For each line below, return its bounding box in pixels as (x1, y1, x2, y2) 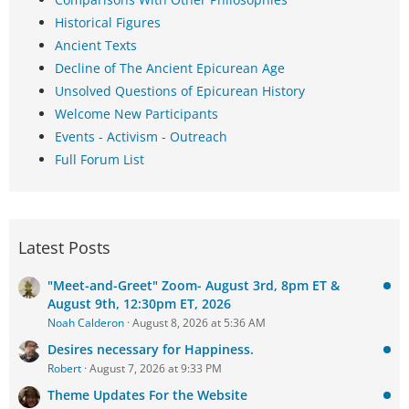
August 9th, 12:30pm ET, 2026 (47, 295, 231, 313)
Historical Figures (55, 14, 161, 32)
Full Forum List (55, 151, 144, 169)
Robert (47, 361, 81, 377)
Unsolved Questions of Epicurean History (55, 82, 305, 100)
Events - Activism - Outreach (55, 128, 227, 146)
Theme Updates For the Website (47, 386, 247, 404)
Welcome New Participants (55, 105, 218, 123)
